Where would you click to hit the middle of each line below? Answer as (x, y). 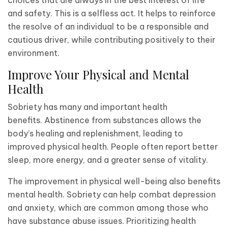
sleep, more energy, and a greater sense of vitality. (108, 160)
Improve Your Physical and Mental (98, 74)
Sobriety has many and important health (88, 107)
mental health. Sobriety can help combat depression (112, 194)
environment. (34, 53)
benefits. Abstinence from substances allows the (105, 120)
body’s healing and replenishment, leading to (95, 133)
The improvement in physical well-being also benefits (114, 181)
